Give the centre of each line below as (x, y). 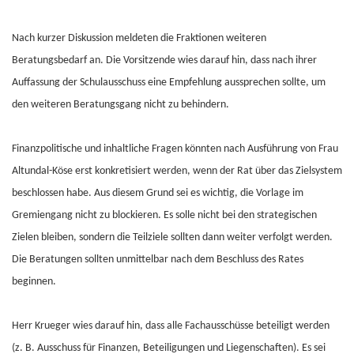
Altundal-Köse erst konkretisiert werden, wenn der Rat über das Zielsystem (177, 171)
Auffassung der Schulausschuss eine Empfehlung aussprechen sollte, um (169, 83)
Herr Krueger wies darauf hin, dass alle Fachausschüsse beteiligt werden (171, 326)
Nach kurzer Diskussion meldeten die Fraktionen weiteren (139, 38)
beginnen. (34, 282)
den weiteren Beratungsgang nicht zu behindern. (121, 105)
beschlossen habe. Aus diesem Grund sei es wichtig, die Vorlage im (158, 193)
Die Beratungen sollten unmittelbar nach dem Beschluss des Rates (158, 260)
